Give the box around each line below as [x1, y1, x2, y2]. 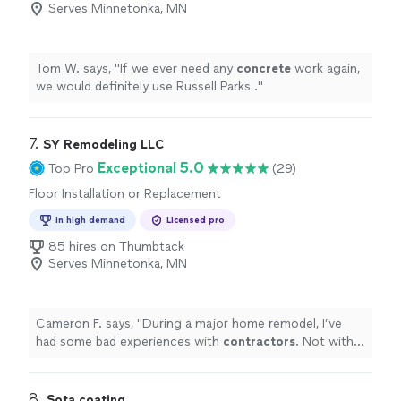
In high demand [55, 214, 125, 226]
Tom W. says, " [36, 61, 120, 76]
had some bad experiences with [36, 334, 223, 349]
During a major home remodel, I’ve [142, 316, 342, 331]
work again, [291, 61, 360, 76]
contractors [223, 334, 295, 349]
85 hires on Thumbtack [48, 239, 184, 254]
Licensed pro [166, 214, 225, 226]
